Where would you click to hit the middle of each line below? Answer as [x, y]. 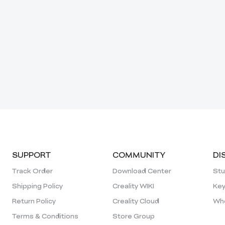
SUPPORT [31, 154]
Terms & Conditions [45, 216]
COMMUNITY [139, 154]
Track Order [32, 171]
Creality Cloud [136, 201]
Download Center [142, 171]
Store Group [134, 216]
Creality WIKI [133, 186]
